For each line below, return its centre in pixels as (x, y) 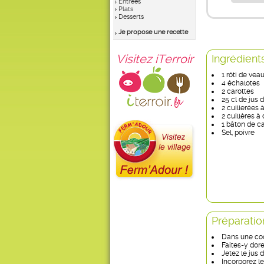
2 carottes (238, 91)
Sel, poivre (238, 133)
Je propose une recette (153, 32)
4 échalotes (241, 83)
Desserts (131, 17)
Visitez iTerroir (154, 59)
